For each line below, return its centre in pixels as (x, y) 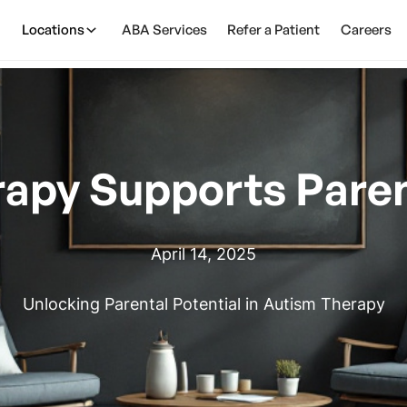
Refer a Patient (274, 30)
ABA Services (164, 30)
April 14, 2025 (203, 253)
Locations (53, 30)
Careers (366, 30)
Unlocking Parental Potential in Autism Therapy (203, 304)
